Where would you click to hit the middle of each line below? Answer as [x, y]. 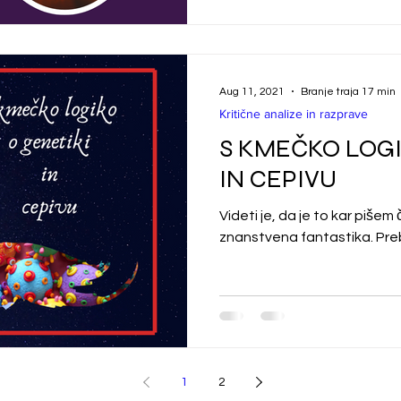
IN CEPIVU [278, 179]
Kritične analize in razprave [294, 114]
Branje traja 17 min [348, 91]
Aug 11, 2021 [252, 91]
